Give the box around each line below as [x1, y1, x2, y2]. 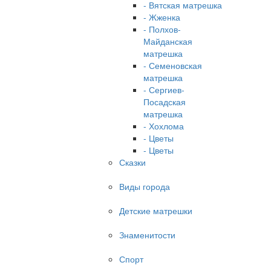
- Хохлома [143, 120, 184, 132]
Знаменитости [119, 229, 175, 241]
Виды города [119, 180, 170, 192]
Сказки [119, 156, 146, 168]
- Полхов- [143, 23, 181, 35]
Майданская [143, 35, 192, 47]
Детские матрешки [119, 204, 192, 217]
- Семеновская [143, 59, 202, 71]
